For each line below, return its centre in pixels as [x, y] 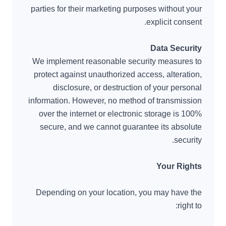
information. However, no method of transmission [115, 101]
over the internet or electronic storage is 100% [120, 114]
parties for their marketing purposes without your [116, 9]
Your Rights [179, 166]
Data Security [176, 48]
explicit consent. [174, 22]
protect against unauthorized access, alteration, [118, 74]
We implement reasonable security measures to [117, 61]
